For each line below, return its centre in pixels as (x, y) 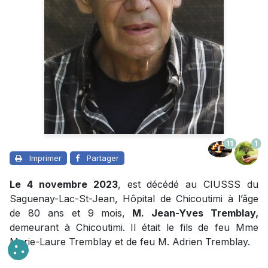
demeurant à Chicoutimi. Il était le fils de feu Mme (134, 227)
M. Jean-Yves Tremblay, (192, 213)
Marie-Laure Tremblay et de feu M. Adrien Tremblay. (130, 242)
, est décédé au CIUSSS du (188, 184)
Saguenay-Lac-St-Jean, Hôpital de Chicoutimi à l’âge (134, 199)
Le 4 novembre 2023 (64, 184)
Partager (103, 158)
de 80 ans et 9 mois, (68, 213)
